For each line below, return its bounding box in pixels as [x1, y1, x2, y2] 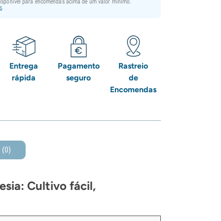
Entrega [9, 61, 38, 71]
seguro [66, 73, 91, 82]
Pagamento [57, 61, 100, 71]
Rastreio [118, 61, 148, 71]
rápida [12, 73, 36, 82]
